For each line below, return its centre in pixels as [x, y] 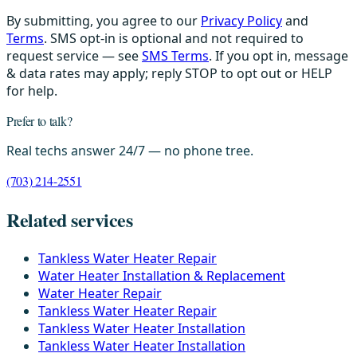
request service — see [73, 55]
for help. [32, 90]
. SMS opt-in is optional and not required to [174, 38]
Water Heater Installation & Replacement [162, 275]
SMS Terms [175, 55]
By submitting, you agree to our [102, 20]
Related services [70, 219]
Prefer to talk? [39, 120]
